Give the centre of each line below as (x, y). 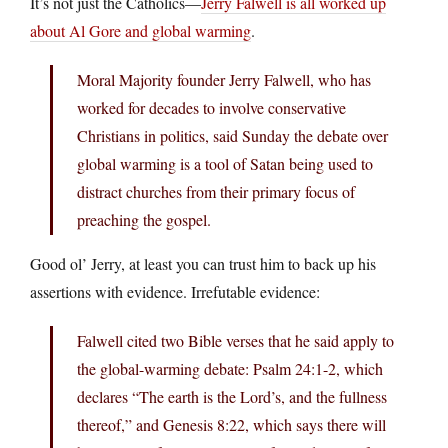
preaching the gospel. (144, 219)
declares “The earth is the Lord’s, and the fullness (232, 396)
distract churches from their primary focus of (216, 191)
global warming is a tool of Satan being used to (225, 163)
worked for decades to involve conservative (211, 107)
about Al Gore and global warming (140, 30)
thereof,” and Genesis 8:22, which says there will (231, 424)
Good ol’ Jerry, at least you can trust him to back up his (203, 263)
